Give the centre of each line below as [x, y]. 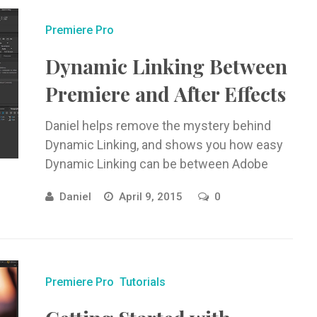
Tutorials [142, 282]
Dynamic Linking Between [166, 66]
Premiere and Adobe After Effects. [142, 183]
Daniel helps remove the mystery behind [158, 126]
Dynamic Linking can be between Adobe [156, 164]
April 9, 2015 [152, 197]
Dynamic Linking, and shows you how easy [164, 145]
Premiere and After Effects [165, 94]
